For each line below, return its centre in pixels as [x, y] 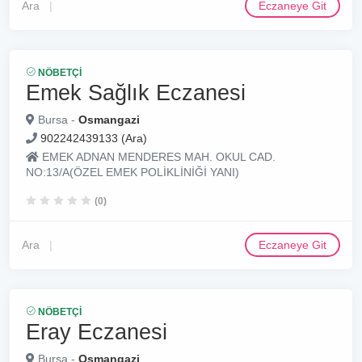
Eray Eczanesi [97, 332]
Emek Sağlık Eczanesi [136, 93]
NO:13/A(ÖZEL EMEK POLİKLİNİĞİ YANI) [133, 172]
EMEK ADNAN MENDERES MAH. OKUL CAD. [157, 157]
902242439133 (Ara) [94, 138]
